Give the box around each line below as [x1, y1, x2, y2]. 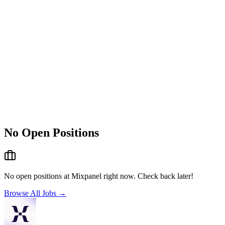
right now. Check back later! [101, 171, 193, 180]
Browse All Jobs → [4, 188, 66, 197]
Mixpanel [71, 171, 101, 180]
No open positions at [4, 171, 71, 180]
